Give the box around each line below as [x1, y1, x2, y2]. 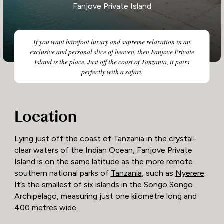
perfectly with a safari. [81, 66, 143, 76]
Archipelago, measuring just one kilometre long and [14, 191, 197, 201]
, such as [141, 168, 175, 178]
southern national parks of [14, 168, 111, 178]
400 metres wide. [14, 203, 78, 213]
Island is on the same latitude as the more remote [14, 157, 193, 167]
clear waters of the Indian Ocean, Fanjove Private [14, 145, 192, 155]
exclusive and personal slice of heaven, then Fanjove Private [29, 46, 194, 56]
